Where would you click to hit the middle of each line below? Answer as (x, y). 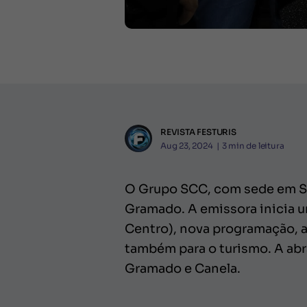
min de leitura (256, 145)
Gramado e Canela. (183, 269)
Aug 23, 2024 (187, 145)
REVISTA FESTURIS (198, 132)
